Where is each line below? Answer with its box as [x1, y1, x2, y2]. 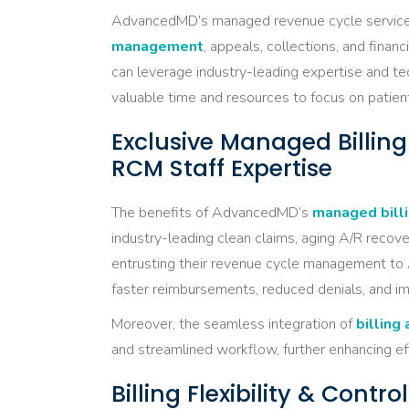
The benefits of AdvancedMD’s [111, 203, 312, 224]
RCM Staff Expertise [111, 152, 332, 185]
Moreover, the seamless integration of [111, 314, 356, 335]
